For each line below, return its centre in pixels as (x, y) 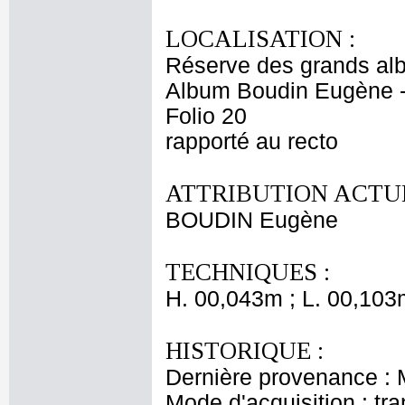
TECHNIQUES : (248, 272)
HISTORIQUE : (245, 351)
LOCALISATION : (260, 39)
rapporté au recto (252, 141)
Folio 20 (206, 116)
